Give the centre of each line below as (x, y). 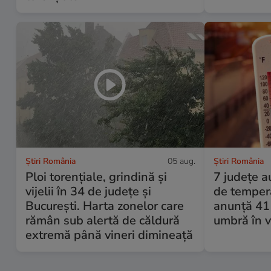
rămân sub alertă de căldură (103, 220)
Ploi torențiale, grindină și (96, 177)
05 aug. (182, 161)
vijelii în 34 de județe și (88, 191)
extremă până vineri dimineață (109, 235)
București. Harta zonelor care (105, 206)
